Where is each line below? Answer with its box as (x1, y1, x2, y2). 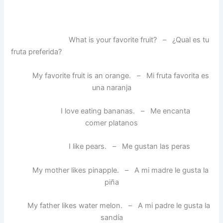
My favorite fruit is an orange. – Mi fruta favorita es (14, 71, 209, 80)
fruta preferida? (11, 47, 62, 57)
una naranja (92, 83, 131, 92)
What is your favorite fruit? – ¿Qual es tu (11, 35, 210, 45)
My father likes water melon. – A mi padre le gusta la (13, 201, 210, 210)
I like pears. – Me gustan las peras (33, 142, 190, 151)
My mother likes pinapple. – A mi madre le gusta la (14, 165, 209, 175)
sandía (100, 213, 123, 222)
